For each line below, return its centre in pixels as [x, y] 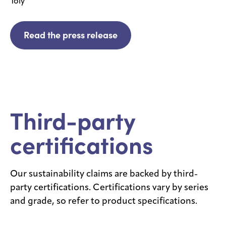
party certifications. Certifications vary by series [109, 188]
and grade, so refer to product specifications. [104, 202]
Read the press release [71, 35]
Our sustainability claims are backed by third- [104, 174]
